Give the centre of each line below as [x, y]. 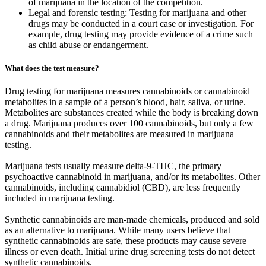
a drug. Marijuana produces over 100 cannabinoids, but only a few [129, 123]
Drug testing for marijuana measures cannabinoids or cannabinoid [127, 91]
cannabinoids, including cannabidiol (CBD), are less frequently [123, 188]
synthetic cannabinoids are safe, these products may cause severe [126, 241]
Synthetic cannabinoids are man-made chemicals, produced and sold [132, 220]
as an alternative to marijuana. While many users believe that [118, 230]
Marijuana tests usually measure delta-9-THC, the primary [113, 166]
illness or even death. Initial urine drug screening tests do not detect [130, 252]
